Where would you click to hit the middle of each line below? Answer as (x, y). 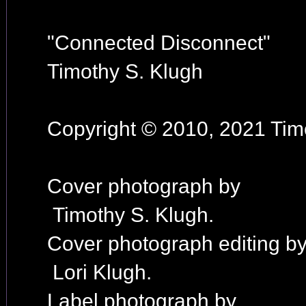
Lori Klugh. (99, 272)
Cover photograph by (143, 186)
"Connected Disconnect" (158, 43)
